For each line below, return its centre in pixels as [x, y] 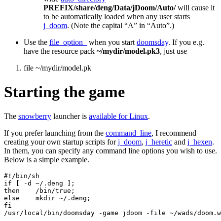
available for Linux [118, 116]
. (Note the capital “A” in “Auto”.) [121, 25]
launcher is [70, 116]
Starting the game [64, 92]
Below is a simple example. [47, 159]
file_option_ [68, 42]
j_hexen [200, 142]
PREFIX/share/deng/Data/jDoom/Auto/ [110, 7]
